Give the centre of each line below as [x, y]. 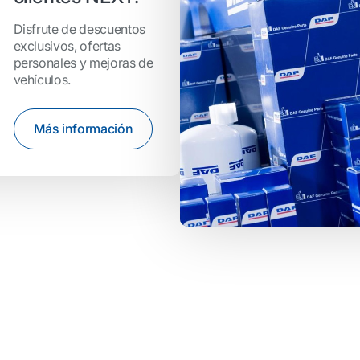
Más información [83, 129]
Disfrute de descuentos [79, 29]
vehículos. [42, 80]
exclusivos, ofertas [67, 46]
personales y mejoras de [83, 63]
